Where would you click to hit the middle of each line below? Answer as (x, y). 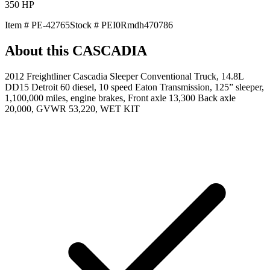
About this (39, 50)
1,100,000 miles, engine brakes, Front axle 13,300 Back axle (120, 98)
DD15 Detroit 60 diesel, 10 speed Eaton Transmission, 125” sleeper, (134, 87)
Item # (18, 25)
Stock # (86, 25)
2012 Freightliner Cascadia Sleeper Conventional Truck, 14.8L (124, 76)
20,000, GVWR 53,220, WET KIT (72, 108)
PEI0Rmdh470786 (137, 25)
